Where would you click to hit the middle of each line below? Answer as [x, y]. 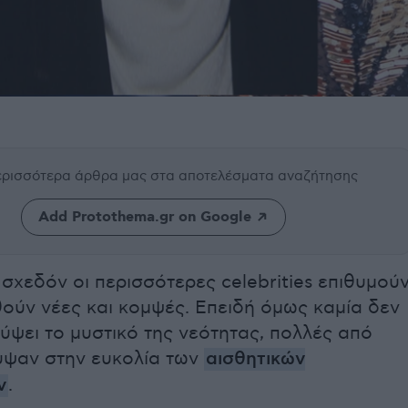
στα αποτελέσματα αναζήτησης [254, 176]
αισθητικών [255, 360]
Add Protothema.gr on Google [144, 218]
